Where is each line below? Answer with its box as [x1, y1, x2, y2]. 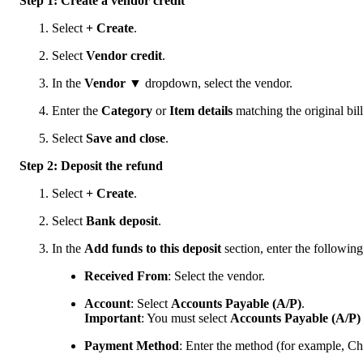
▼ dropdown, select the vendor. [129, 75, 293, 90]
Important [84, 310, 141, 325]
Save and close [86, 130, 165, 145]
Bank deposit [86, 213, 158, 228]
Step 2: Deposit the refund [19, 158, 163, 173]
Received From [84, 268, 168, 283]
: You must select [141, 310, 230, 325]
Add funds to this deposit [84, 241, 221, 255]
